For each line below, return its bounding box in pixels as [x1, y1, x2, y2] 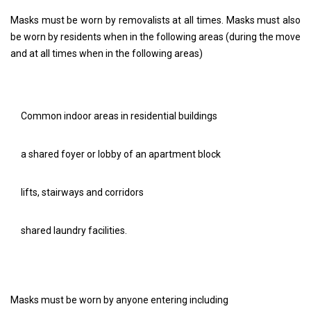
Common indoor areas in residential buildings [21, 110, 217, 121]
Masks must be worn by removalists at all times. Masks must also [10, 14, 301, 26]
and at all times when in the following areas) [10, 47, 205, 59]
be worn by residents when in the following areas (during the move [10, 31, 301, 42]
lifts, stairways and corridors [21, 186, 144, 198]
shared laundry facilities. [21, 224, 127, 236]
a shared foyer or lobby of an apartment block [21, 148, 221, 160]
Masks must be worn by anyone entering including [10, 294, 228, 305]
